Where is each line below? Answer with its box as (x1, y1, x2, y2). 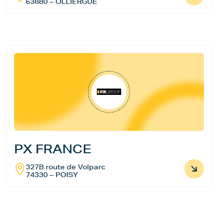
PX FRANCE (14, 141, 91, 156)
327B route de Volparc (26, 162, 106, 171)
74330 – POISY (26, 170, 78, 179)
